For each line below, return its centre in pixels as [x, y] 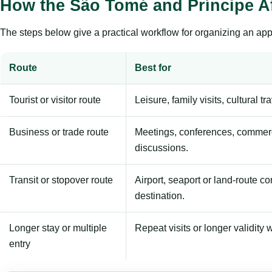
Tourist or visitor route [55, 100]
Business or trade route [59, 132]
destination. [160, 195]
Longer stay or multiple [58, 228]
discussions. [161, 148]
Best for [153, 67]
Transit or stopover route [61, 180]
